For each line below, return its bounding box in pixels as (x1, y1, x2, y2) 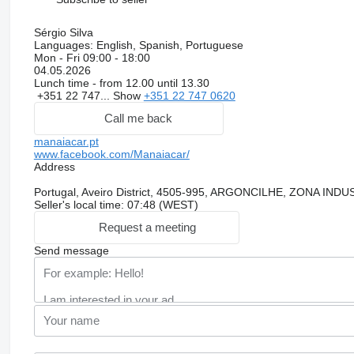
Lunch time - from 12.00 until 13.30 (33, 76, 209, 89)
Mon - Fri (33, 51, 83, 64)
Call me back (104, 111, 172, 126)
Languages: (33, 38, 93, 51)
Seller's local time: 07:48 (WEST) (33, 198, 198, 211)
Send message (33, 243, 109, 257)
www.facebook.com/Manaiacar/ (33, 147, 190, 160)
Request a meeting (98, 220, 196, 235)
